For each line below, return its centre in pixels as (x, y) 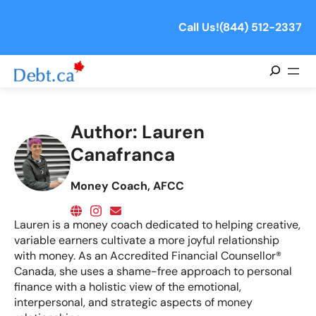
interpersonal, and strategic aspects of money (133, 303)
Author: (106, 132)
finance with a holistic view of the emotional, (128, 287)
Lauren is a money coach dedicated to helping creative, (157, 225)
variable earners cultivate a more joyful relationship (147, 241)
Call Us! (199, 27)
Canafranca (123, 155)
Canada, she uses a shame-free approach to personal (153, 272)
